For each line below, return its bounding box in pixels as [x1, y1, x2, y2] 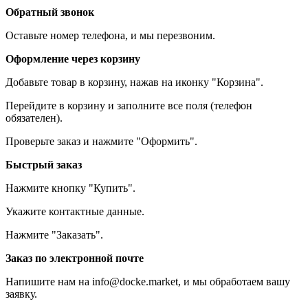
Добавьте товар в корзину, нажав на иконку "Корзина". [5, 76, 263, 89]
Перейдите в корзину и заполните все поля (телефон [5, 100, 252, 112]
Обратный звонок [5, 6, 94, 19]
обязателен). [5, 112, 63, 124]
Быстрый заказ [5, 159, 82, 171]
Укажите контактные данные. [5, 206, 144, 218]
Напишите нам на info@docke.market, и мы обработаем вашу [5, 276, 290, 288]
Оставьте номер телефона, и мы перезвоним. [5, 30, 215, 42]
